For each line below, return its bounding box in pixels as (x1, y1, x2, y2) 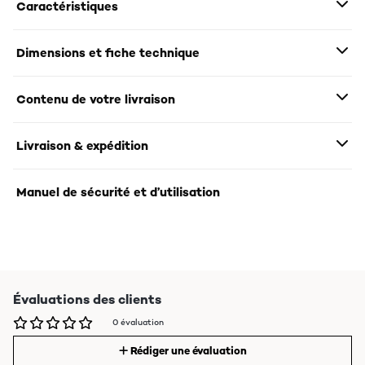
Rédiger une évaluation (130, 344, 247, 358)
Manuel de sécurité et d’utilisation (16, 184, 220, 200)
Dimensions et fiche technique (16, 45, 200, 61)
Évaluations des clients (13, 291, 161, 309)
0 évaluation (112, 317, 164, 328)
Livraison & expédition (16, 138, 148, 154)
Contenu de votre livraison (16, 91, 175, 108)
